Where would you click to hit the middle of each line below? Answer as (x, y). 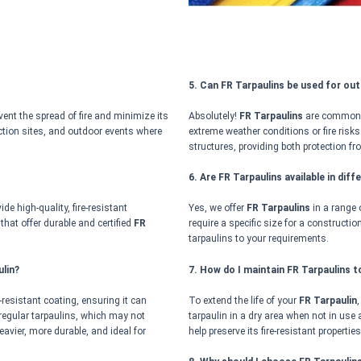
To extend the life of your (244, 300)
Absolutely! (214, 116)
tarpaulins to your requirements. (259, 239)
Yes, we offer (218, 208)
